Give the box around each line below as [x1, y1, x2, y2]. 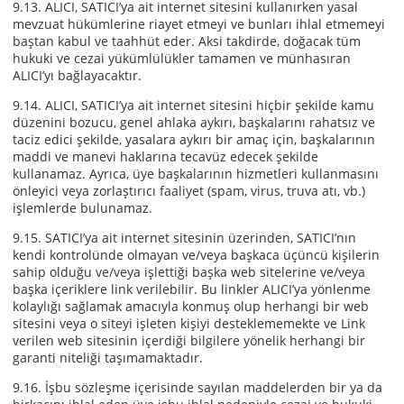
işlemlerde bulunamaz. [13, 199, 152, 216]
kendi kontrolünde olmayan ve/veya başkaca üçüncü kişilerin [13, 246, 380, 263]
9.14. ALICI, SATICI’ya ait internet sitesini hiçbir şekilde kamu [13, 96, 374, 114]
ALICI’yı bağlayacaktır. [13, 67, 142, 84]
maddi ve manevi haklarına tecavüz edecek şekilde [13, 148, 318, 165]
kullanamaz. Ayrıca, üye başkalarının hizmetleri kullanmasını [13, 165, 379, 182]
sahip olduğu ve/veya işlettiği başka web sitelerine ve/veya [13, 263, 365, 280]
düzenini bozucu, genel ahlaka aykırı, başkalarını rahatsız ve [13, 114, 375, 131]
